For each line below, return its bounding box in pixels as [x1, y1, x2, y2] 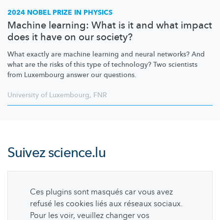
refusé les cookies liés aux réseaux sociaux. [30, 198, 183, 210]
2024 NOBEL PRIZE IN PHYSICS [7, 8, 112, 18]
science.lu [48, 143, 106, 163]
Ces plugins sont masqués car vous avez [30, 187, 173, 198]
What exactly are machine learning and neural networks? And [7, 50, 205, 59]
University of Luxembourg [7, 90, 89, 100]
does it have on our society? [7, 30, 133, 44]
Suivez [7, 143, 49, 163]
